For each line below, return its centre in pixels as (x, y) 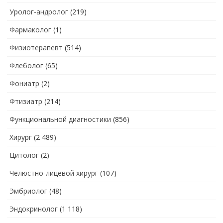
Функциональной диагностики (60, 119)
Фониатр (24, 83)
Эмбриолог (28, 191)
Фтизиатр (26, 101)
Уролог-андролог (39, 11)
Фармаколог (30, 29)
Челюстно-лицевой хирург (54, 173)
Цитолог (24, 155)
